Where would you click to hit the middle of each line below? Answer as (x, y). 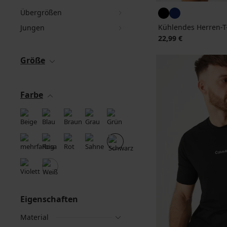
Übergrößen (41, 12)
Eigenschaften (49, 199)
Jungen (32, 28)
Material (34, 217)
